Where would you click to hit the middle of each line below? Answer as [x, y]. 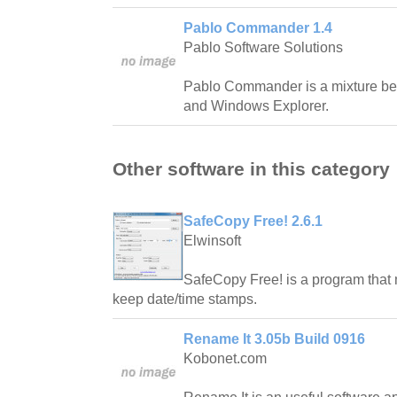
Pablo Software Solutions [263, 48]
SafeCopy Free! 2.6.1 [253, 221]
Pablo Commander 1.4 [258, 28]
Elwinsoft [212, 240]
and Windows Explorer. [256, 106]
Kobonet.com [225, 358]
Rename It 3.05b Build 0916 [274, 339]
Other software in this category [251, 168]
